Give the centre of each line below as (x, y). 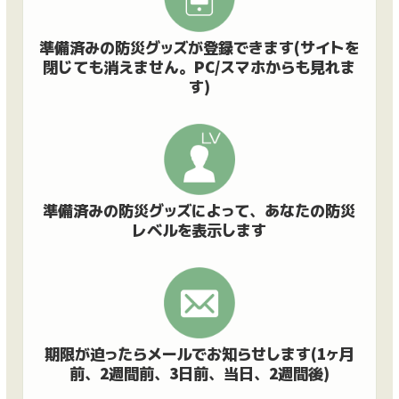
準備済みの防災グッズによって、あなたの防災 (199, 210)
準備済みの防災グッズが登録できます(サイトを (199, 47)
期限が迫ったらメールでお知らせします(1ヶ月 (199, 354)
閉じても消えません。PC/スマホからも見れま (199, 67)
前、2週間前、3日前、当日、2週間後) (199, 373)
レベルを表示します (199, 230)
